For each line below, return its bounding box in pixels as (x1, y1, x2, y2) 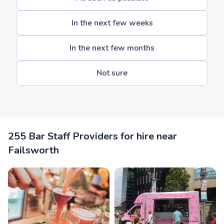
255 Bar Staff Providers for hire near (8, 129, 177, 143)
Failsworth (8, 143, 59, 157)
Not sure (96, 67, 127, 78)
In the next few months (69, 42, 154, 53)
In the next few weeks (71, 17, 153, 28)
